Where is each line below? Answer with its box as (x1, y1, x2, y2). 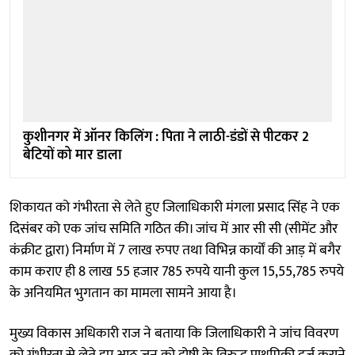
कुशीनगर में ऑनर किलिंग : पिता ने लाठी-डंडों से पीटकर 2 (23, 124, 309, 149)
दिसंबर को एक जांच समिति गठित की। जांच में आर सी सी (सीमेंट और (10, 216, 338, 241)
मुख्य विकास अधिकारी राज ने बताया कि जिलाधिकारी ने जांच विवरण (10, 321, 338, 345)
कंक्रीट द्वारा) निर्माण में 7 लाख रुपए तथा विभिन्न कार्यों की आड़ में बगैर (10, 238, 341, 262)
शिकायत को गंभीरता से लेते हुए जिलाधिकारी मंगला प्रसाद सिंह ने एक (10, 195, 340, 219)
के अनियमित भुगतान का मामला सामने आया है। (10, 281, 237, 305)
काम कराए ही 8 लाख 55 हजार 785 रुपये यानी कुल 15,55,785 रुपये (10, 259, 344, 284)
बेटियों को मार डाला (23, 143, 122, 167)
